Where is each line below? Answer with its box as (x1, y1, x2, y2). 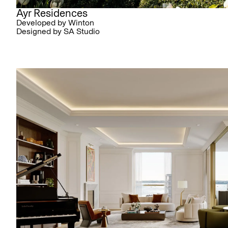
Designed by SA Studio (16, 26, 100, 36)
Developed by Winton (16, 17, 94, 27)
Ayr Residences (16, 6, 88, 19)
